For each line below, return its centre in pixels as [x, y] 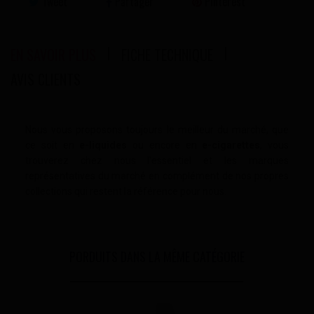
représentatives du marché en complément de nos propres [157, 176]
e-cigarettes [231, 145]
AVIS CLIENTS [46, 79]
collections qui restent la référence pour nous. [126, 191]
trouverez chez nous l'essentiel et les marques [157, 160]
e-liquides [103, 145]
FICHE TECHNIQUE [167, 54]
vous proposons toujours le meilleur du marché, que [170, 129]
